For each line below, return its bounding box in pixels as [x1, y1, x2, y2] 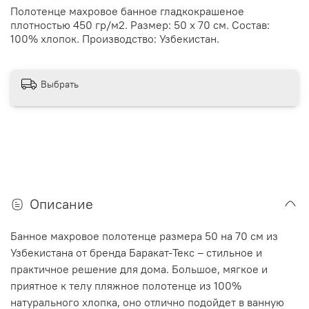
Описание [30, 195, 93, 212]
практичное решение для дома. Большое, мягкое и [10, 261, 268, 276]
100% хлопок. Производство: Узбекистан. [10, 31, 219, 46]
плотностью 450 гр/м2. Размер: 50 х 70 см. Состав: [10, 17, 270, 32]
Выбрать [41, 78, 79, 91]
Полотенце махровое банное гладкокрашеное [10, 3, 244, 18]
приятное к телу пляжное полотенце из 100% [10, 278, 241, 292]
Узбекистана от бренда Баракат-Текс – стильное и [10, 245, 262, 259]
